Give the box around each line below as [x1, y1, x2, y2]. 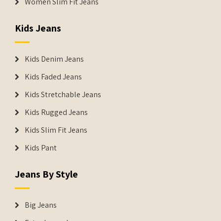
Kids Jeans [15, 22, 61, 35]
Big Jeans [25, 200, 57, 210]
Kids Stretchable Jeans [25, 89, 101, 100]
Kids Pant [25, 143, 57, 153]
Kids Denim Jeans [25, 54, 84, 64]
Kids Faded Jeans [25, 72, 82, 82]
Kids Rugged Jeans [25, 107, 88, 117]
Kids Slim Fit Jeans [25, 125, 87, 135]
